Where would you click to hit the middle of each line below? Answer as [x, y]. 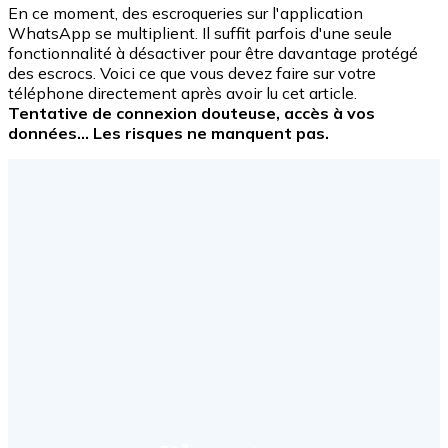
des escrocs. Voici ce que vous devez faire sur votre [192, 72]
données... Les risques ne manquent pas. [170, 132]
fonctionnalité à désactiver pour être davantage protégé [213, 52]
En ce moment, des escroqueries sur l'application [185, 12]
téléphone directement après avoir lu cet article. [182, 92]
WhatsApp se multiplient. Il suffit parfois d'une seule [200, 32]
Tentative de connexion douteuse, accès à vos [191, 112]
